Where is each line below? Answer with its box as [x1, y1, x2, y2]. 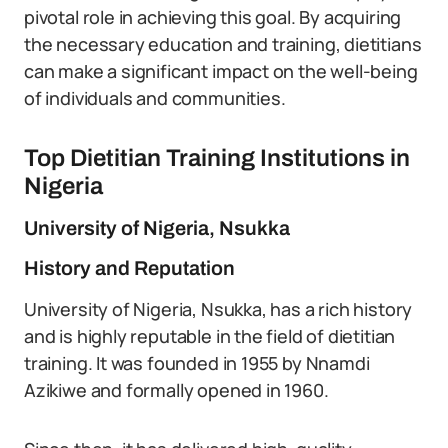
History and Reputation [24, 257, 235, 279]
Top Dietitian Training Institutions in [24, 145, 410, 171]
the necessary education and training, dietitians [24, 32, 422, 56]
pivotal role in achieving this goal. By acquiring [24, 5, 402, 29]
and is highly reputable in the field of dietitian [24, 324, 396, 348]
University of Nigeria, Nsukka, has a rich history [24, 297, 413, 321]
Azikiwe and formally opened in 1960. [24, 378, 329, 402]
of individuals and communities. [24, 86, 286, 110]
